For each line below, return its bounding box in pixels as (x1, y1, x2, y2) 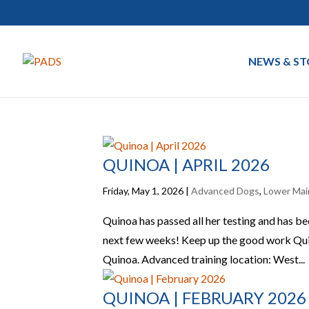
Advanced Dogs (191, 185, 260, 197)
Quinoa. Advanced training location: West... (103, 252, 306, 266)
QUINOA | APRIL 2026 (103, 154, 270, 175)
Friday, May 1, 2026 (103, 185, 184, 197)
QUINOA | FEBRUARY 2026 (103, 288, 307, 308)
